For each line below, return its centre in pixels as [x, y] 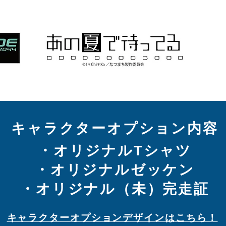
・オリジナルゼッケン [115, 170]
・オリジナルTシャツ [115, 151]
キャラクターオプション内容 [115, 128]
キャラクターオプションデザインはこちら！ [112, 218]
